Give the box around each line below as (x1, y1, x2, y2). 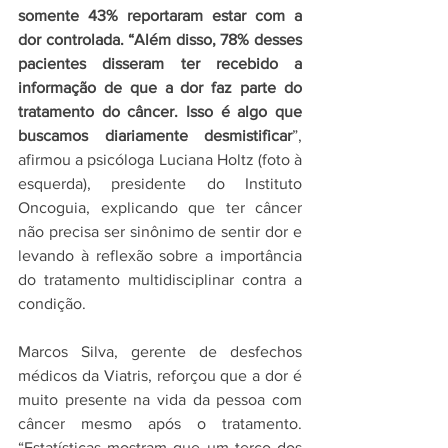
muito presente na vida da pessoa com (18, 391, 302, 408)
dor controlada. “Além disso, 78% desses (18, 31, 302, 48)
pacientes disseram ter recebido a (18, 55, 302, 72)
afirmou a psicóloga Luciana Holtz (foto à (18, 151, 302, 168)
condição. (18, 295, 86, 312)
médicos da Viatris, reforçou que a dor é (18, 367, 302, 384)
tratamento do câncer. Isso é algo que (18, 103, 302, 120)
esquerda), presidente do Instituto (18, 175, 302, 192)
